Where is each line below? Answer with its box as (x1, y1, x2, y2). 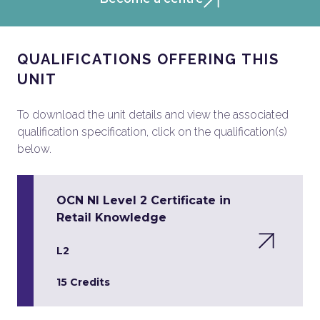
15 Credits (56, 276, 110, 289)
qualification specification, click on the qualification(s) (17, 125, 287, 139)
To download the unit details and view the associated (17, 108, 289, 121)
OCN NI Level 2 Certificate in (56, 194, 231, 207)
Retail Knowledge (56, 211, 166, 224)
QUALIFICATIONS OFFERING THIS (17, 51, 279, 68)
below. (17, 142, 51, 156)
